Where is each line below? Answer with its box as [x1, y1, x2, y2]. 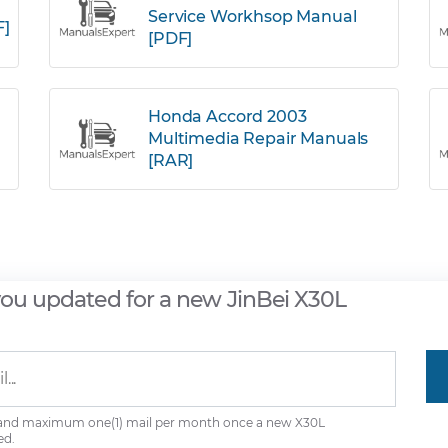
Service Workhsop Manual [148, 7, 357, 26]
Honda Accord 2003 [148, 107, 307, 126]
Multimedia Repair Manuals [148, 129, 369, 148]
